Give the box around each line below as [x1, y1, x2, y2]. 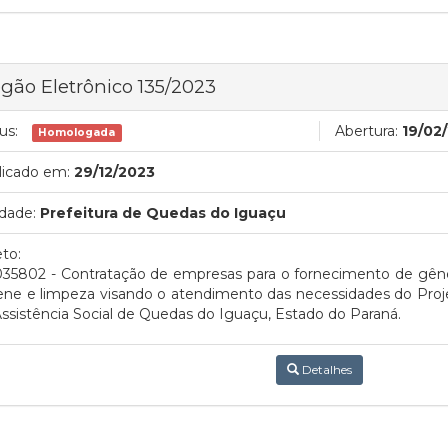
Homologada [38, 126, 116, 139]
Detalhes [298, 362, 352, 377]
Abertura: [335, 122, 398, 140]
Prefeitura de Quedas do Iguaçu [40, 204, 286, 222]
